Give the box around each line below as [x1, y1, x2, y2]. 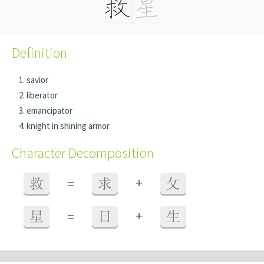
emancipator [27, 105, 72, 116]
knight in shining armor [27, 120, 110, 131]
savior [27, 74, 48, 85]
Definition [12, 44, 67, 62]
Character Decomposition [12, 144, 154, 162]
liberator [27, 90, 58, 101]
